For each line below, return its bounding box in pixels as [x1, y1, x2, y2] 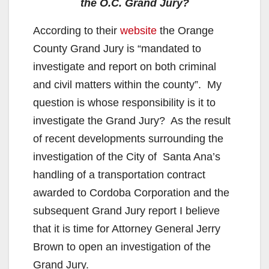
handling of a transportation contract [33, 168, 205, 181]
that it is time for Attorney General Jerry [33, 222, 220, 235]
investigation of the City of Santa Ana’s [33, 150, 220, 163]
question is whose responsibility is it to [33, 96, 216, 109]
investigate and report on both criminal [33, 60, 216, 73]
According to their [33, 24, 120, 37]
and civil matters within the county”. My [33, 78, 222, 91]
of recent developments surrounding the [33, 132, 223, 145]
